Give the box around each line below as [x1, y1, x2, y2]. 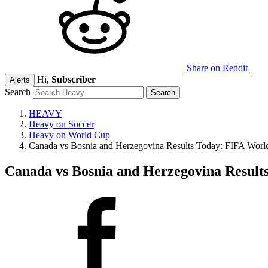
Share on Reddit [187, 63, 248, 73]
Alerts [10, 75, 30, 84]
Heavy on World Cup [29, 130, 110, 140]
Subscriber [51, 74, 96, 84]
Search [5, 87, 31, 97]
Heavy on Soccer [29, 119, 94, 129]
